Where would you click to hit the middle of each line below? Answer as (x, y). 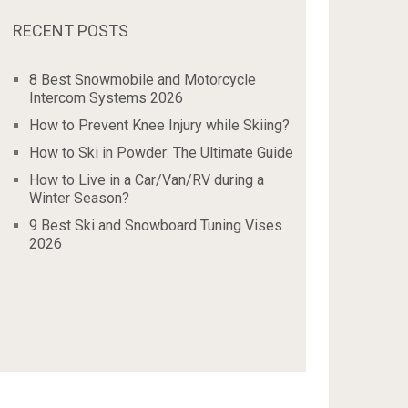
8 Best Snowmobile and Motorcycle (143, 80)
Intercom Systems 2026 (107, 98)
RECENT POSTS (71, 31)
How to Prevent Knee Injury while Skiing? (160, 125)
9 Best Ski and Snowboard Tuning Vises (156, 225)
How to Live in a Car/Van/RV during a (147, 180)
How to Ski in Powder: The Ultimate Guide (162, 153)
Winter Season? (80, 198)
